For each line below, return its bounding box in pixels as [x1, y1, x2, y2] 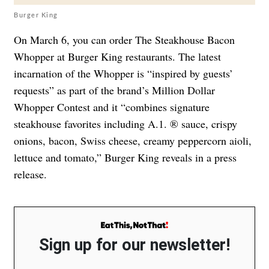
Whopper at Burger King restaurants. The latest [14, 49, 221, 64]
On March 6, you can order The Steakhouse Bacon [14, 32, 235, 47]
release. [14, 167, 47, 182]
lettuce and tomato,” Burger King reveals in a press [14, 150, 237, 165]
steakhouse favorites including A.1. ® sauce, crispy [14, 116, 237, 131]
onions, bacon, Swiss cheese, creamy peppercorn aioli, [14, 133, 252, 148]
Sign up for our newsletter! [39, 235, 230, 255]
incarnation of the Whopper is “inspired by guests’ [14, 66, 233, 81]
